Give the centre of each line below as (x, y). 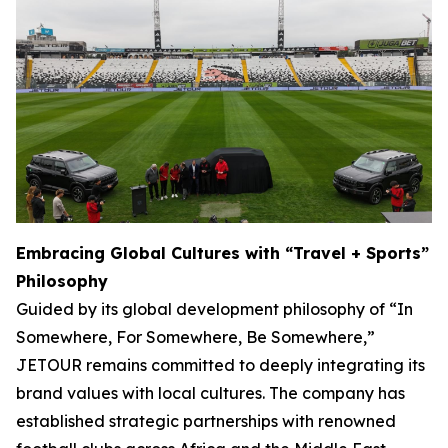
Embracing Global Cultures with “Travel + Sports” (222, 253)
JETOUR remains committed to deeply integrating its (220, 365)
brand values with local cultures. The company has (210, 393)
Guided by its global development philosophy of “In (214, 309)
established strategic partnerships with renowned (206, 421)
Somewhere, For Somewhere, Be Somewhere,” (195, 337)
